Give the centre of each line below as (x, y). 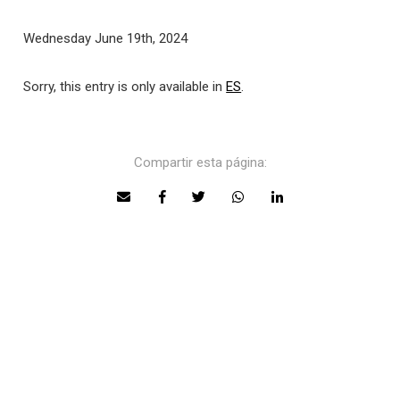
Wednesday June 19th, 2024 (106, 38)
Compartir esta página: (200, 162)
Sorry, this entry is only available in (125, 87)
